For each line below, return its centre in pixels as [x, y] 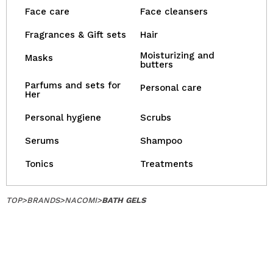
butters [157, 65]
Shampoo [161, 141]
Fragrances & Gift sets [76, 35]
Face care [47, 12]
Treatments [167, 164]
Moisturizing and [177, 55]
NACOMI [81, 200]
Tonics [39, 164]
